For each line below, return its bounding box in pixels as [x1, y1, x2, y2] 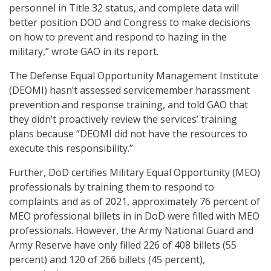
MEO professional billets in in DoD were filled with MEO [9, 209, 260, 223]
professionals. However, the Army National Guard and [9, 224, 253, 238]
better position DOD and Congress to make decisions [9, 16, 250, 30]
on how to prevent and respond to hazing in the [9, 30, 227, 44]
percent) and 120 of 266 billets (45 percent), [9, 253, 205, 267]
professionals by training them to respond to [9, 180, 214, 194]
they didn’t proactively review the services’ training [9, 113, 237, 126]
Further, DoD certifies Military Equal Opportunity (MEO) [9, 166, 260, 180]
